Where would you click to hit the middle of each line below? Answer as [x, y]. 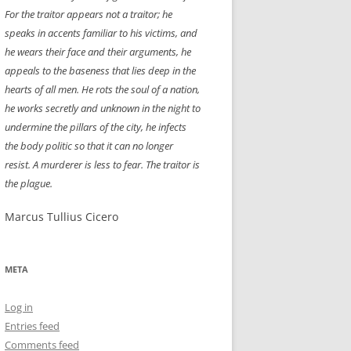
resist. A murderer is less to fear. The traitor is [102, 165]
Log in [19, 307]
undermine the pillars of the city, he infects [96, 127]
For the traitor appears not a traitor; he [89, 14]
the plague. [29, 183]
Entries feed [32, 326]
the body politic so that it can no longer [89, 146]
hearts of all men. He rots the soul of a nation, [102, 89]
